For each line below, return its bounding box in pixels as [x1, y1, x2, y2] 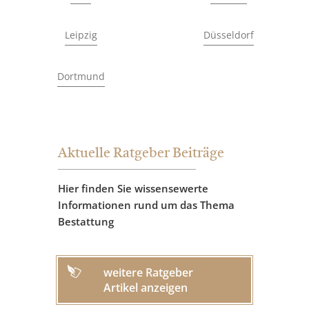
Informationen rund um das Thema [58, 198, 235, 212]
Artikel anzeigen [103, 280, 188, 296]
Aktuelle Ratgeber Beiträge [58, 147, 224, 161]
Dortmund [57, 70, 105, 83]
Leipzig [64, 28, 97, 42]
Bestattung [58, 215, 114, 229]
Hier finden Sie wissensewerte [58, 181, 208, 196]
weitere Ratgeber [103, 265, 193, 281]
